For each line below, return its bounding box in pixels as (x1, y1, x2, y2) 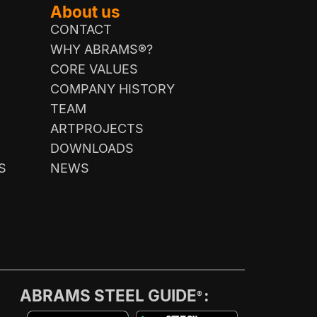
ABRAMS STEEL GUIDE (19, 285, 197, 305)
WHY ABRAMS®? (50, 41, 153, 57)
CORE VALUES (50, 61, 138, 76)
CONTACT (50, 21, 112, 37)
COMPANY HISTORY (50, 81, 175, 96)
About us (50, 1, 120, 21)
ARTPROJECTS (50, 120, 144, 136)
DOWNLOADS (50, 140, 134, 156)
